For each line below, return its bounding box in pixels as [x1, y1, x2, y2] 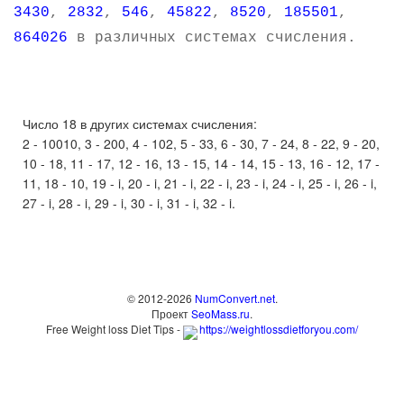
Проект [151, 306, 191, 321]
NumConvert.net [194, 290, 275, 306]
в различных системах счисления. [68, 30, 356, 46]
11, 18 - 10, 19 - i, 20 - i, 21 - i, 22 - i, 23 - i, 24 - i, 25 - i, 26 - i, [23, 174, 377, 192]
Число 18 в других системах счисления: [23, 115, 257, 133]
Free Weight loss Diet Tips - [46, 321, 183, 336]
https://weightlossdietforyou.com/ [199, 321, 358, 336]
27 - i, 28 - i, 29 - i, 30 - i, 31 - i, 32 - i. [23, 194, 235, 212]
